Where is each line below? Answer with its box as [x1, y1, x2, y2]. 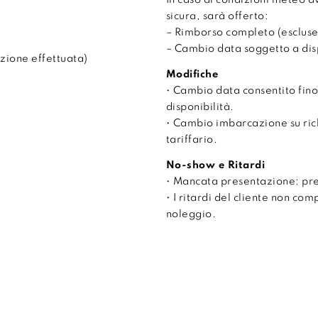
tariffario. [165, 135, 218, 146]
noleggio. [165, 209, 216, 220]
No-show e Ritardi [165, 160, 265, 171]
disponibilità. [165, 102, 234, 113]
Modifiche [165, 70, 219, 80]
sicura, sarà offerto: [165, 11, 269, 22]
